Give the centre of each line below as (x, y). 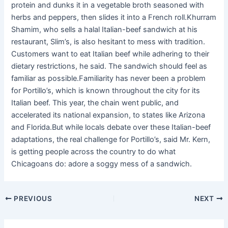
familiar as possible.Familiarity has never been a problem (109, 79)
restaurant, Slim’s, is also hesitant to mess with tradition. (108, 42)
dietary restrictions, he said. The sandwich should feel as (109, 66)
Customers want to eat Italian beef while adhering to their (110, 54)
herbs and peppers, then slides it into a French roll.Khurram (114, 18)
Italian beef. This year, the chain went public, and (95, 103)
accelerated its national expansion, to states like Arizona (108, 115)
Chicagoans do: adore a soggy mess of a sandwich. (102, 164)
